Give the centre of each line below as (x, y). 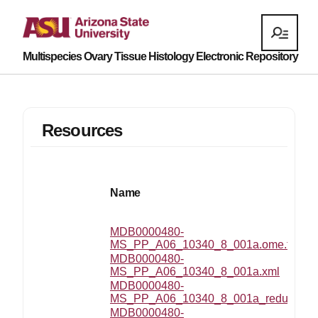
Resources (82, 130)
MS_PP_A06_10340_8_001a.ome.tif (203, 245)
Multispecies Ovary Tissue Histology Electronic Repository (160, 56)
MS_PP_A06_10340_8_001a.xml (195, 272)
